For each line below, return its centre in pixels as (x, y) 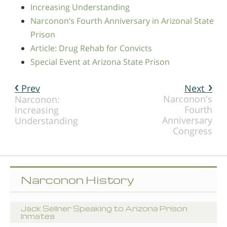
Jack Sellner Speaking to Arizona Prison (104, 208)
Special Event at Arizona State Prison (100, 62)
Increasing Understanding (80, 7)
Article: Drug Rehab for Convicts (91, 48)
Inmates (38, 216)
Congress (193, 130)
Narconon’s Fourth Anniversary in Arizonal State (122, 21)
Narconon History (78, 179)
